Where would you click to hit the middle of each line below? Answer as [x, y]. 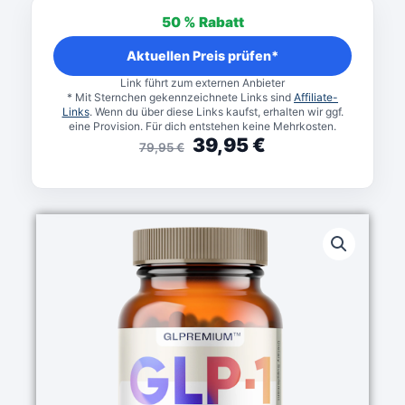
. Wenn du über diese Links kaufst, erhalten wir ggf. [216, 111]
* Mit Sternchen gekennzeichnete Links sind [180, 97]
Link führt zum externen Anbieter [202, 82]
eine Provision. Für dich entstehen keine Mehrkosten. [202, 126]
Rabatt [221, 22]
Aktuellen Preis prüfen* [202, 56]
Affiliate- [316, 97]
